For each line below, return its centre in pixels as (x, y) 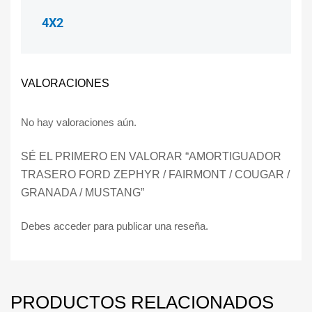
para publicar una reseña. (149, 226)
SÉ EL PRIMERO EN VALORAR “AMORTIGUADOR (151, 156)
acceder (72, 226)
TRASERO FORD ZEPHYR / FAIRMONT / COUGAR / (155, 174)
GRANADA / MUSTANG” (83, 192)
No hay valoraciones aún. (79, 123)
